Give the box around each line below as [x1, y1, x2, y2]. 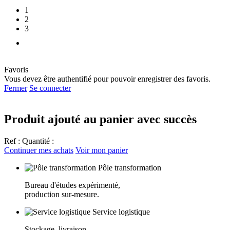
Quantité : [22, 136, 54, 145]
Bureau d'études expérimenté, [25, 180, 120, 189]
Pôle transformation [98, 163, 161, 172]
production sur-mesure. [25, 189, 99, 199]
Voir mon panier [75, 145, 128, 155]
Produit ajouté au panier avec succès [4, 112, 197, 126]
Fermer [4, 83, 27, 92]
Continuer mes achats [4, 145, 73, 155]
